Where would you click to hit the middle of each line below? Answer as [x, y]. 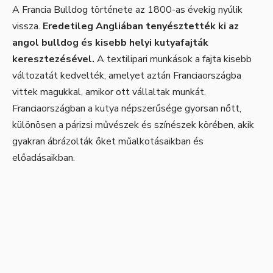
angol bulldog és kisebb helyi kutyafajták [110, 43]
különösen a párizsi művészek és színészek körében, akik [133, 125]
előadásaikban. [44, 158]
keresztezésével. [53, 59]
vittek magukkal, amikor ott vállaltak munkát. [109, 92]
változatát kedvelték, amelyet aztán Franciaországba [127, 76]
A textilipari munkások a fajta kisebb [173, 59]
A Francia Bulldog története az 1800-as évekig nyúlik [127, 10]
